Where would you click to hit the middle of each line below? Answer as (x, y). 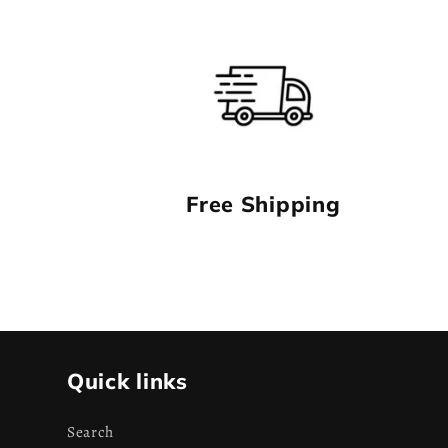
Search (90, 431)
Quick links (127, 380)
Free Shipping (263, 204)
